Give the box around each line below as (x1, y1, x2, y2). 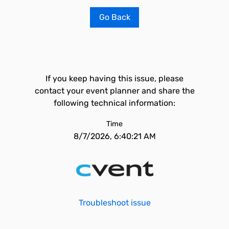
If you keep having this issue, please (45, 74, 184, 83)
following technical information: (54, 98, 175, 108)
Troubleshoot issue (78, 198, 151, 208)
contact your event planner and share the (34, 86, 195, 96)
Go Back (99, 12, 130, 22)
